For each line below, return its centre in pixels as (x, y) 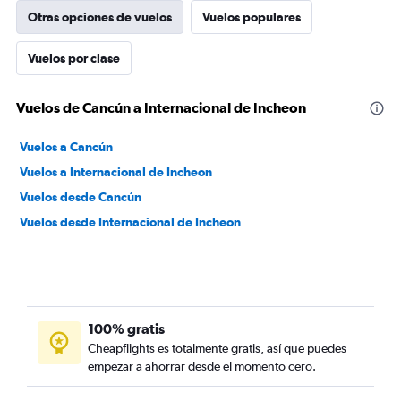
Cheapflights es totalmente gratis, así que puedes (217, 348)
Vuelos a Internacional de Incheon (116, 172)
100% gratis (126, 328)
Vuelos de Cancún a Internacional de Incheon (161, 107)
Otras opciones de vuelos (100, 17)
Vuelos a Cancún (66, 147)
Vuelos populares (252, 17)
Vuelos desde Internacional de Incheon (130, 222)
